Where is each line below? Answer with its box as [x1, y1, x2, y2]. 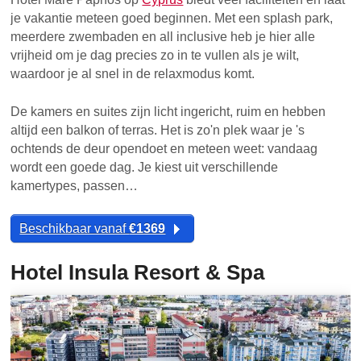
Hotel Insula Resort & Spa [10, 259, 265, 284]
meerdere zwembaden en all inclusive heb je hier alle [10, 29, 316, 44]
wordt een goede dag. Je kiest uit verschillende [10, 160, 279, 174]
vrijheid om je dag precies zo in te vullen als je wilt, [10, 48, 300, 62]
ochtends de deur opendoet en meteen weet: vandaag [10, 141, 318, 156]
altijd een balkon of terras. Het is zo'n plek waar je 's [10, 122, 305, 137]
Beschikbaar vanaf [19, 221, 130, 235]
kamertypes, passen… [10, 178, 139, 193]
